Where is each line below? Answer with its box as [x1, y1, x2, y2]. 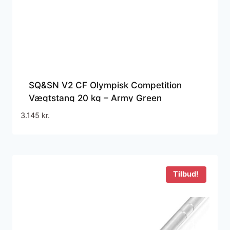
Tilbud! [173, 169, 199, 179]
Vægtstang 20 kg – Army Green [29, 93, 162, 104]
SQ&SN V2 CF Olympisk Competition [29, 80, 182, 91]
